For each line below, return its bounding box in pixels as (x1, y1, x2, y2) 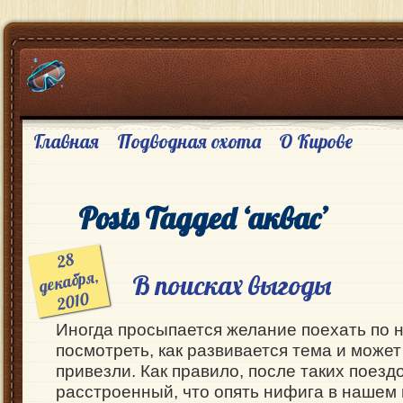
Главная (32, 130, 99, 153)
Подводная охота (116, 130, 261, 153)
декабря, (37, 265, 101, 297)
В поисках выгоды (131, 268, 331, 301)
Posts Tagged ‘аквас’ (77, 199, 328, 237)
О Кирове (278, 130, 353, 153)
